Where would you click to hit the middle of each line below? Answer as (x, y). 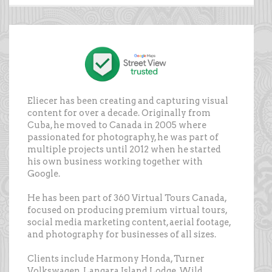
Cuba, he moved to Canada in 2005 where (117, 125)
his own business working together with (115, 161)
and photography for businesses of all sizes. (122, 234)
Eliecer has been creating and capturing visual (128, 100)
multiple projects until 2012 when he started (124, 149)
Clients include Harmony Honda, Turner (116, 258)
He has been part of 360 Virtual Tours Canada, (127, 198)
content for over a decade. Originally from (119, 113)
